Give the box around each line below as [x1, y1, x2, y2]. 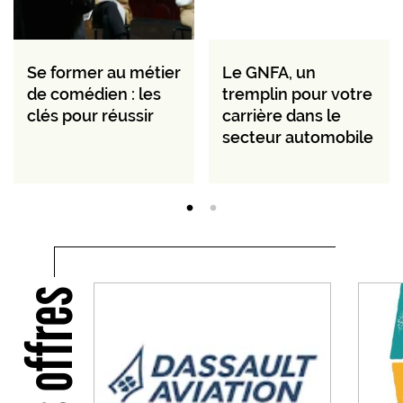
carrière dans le [222, 106, 341, 126]
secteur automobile [222, 128, 373, 148]
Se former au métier [27, 63, 181, 83]
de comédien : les [27, 85, 161, 104]
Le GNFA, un [222, 63, 316, 83]
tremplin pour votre [222, 85, 372, 104]
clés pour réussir [27, 106, 154, 126]
